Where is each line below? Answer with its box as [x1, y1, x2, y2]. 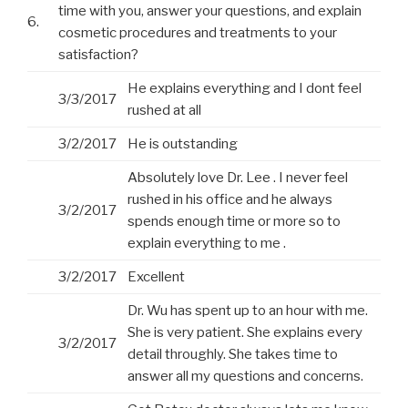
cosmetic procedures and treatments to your [58, 25, 337, 42]
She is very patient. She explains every [127, 324, 362, 342]
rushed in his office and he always [127, 191, 332, 209]
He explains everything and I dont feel [127, 80, 362, 97]
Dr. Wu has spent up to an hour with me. [127, 302, 368, 320]
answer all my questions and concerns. [127, 368, 363, 385]
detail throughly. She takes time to [127, 346, 338, 363]
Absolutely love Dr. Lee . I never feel [127, 169, 348, 187]
